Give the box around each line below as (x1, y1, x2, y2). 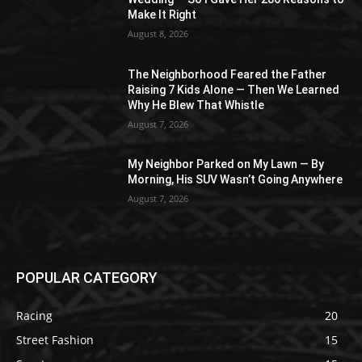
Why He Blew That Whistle (128, 98, 265, 112)
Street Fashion (16, 332, 94, 348)
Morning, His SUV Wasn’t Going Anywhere (128, 173, 343, 187)
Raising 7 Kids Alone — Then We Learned (128, 82, 340, 96)
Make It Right (128, 8, 197, 22)
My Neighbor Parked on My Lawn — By (128, 158, 325, 171)
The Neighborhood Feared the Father (128, 67, 327, 81)
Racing (16, 308, 53, 324)
